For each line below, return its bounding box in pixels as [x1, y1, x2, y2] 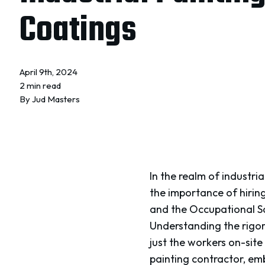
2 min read [20, 80, 62, 92]
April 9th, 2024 [20, 66, 78, 78]
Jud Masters [32, 93, 80, 105]
